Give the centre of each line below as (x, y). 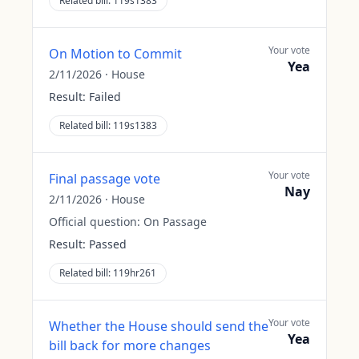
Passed (108, 244)
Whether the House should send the (159, 326)
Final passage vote (105, 179)
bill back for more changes (130, 345)
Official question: (96, 222)
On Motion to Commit (115, 54)
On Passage (175, 222)
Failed (105, 97)
